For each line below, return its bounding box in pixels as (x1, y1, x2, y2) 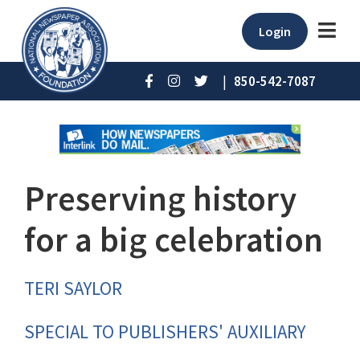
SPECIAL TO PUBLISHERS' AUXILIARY (24, 320, 305, 344)
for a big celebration (24, 218, 323, 262)
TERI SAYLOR (24, 276, 122, 301)
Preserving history (24, 177, 297, 221)
